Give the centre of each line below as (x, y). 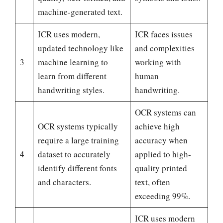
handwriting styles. (71, 90)
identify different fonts (77, 168)
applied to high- (163, 154)
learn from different (72, 76)
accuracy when (161, 140)
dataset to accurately (74, 154)
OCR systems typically (78, 126)
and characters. (64, 182)
